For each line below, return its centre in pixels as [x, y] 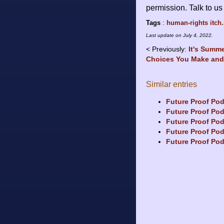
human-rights [187, 23]
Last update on [164, 35]
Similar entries [171, 84]
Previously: [170, 49]
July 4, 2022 [197, 35]
